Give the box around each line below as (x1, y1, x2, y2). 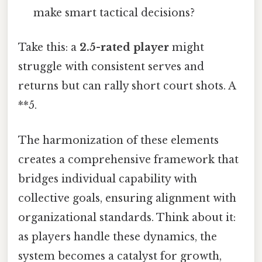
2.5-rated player (80, 41, 169, 54)
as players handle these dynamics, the (18, 230, 217, 243)
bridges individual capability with (18, 172, 197, 185)
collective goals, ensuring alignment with (18, 191, 236, 205)
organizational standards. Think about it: (18, 211, 236, 224)
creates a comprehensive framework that (18, 153, 239, 166)
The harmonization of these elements (18, 133, 219, 147)
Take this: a (18, 41, 80, 54)
